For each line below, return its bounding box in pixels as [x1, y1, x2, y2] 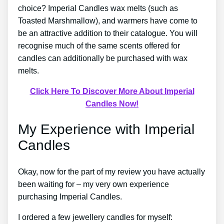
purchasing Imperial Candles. [18, 192, 122, 201]
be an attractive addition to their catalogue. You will [18, 29, 197, 38]
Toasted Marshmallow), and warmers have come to [18, 16, 197, 25]
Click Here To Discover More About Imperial [29, 87, 194, 96]
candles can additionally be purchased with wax [18, 54, 187, 63]
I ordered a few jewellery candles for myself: [18, 212, 172, 221]
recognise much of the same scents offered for [18, 41, 180, 50]
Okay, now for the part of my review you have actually [18, 167, 205, 176]
